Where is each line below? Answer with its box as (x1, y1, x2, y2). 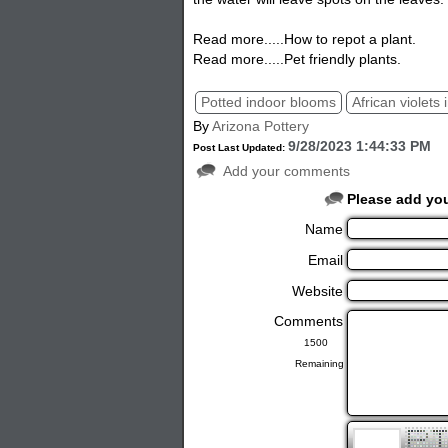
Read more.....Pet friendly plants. (193, 50, 402, 67)
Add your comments (223, 162, 351, 179)
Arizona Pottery (212, 117, 310, 134)
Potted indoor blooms (201, 93, 337, 110)
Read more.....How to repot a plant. (193, 30, 417, 47)
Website (292, 282, 348, 299)
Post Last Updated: (193, 141, 289, 153)
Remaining (295, 357, 348, 369)
